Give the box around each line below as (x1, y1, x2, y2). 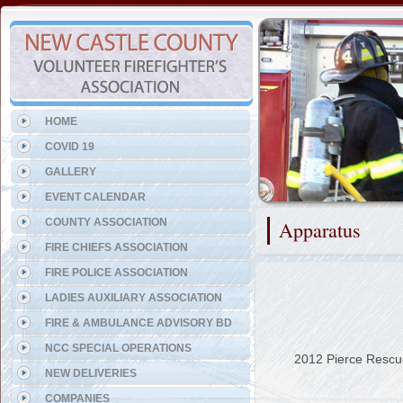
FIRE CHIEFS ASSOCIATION (45, 241, 188, 254)
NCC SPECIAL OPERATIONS (45, 342, 192, 354)
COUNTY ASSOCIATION (45, 216, 167, 228)
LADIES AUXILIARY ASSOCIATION (45, 291, 222, 304)
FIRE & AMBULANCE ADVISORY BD (45, 317, 232, 329)
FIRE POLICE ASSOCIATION (45, 266, 188, 279)
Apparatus (279, 217, 361, 243)
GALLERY (45, 166, 96, 178)
